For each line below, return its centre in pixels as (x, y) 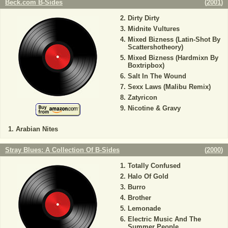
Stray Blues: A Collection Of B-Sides (62, 150)
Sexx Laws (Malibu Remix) (169, 87)
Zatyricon (142, 97)
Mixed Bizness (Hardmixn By (173, 58)
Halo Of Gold (148, 176)
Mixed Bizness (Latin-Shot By (174, 39)
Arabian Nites (37, 129)
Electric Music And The (164, 219)
